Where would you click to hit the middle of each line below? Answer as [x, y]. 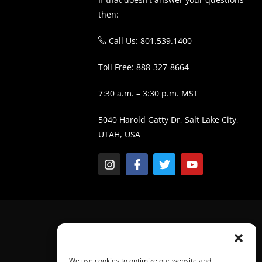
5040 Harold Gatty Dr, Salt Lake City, [169, 120]
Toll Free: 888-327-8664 [144, 67]
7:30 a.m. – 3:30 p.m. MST [149, 94]
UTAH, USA [120, 135]
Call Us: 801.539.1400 [149, 41]
